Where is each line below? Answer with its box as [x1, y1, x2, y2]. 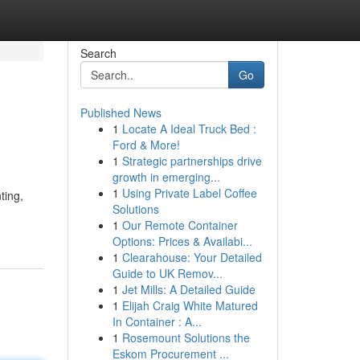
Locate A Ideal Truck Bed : [121, 121, 256, 137]
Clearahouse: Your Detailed [121, 249, 262, 265]
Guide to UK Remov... [112, 265, 223, 281]
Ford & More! [112, 137, 180, 153]
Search [80, 45, 117, 61]
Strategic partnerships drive [121, 153, 262, 169]
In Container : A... [112, 313, 202, 329]
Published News [80, 104, 162, 121]
